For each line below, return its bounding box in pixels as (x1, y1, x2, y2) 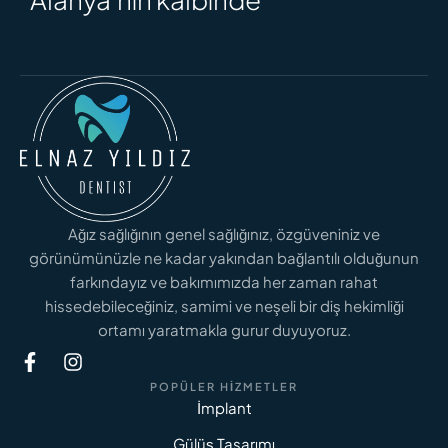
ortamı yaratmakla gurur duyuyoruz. (97, 319, 351, 339)
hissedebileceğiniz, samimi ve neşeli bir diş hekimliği (44, 295, 404, 315)
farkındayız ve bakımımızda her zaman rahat (70, 271, 378, 291)
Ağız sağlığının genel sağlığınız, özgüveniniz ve (68, 223, 380, 243)
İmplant (196, 397, 252, 417)
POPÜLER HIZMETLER (150, 379, 298, 393)
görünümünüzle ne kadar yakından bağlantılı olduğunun (29, 247, 419, 267)
